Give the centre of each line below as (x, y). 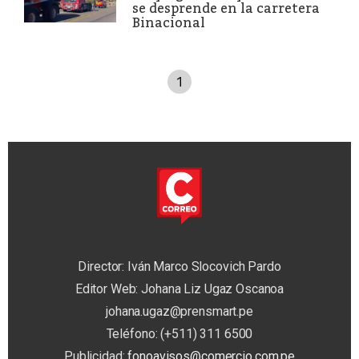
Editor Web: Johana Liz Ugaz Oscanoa (179, 289)
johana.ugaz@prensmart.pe (179, 312)
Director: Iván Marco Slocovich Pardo (179, 267)
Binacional (169, 22)
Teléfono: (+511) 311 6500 (179, 334)
